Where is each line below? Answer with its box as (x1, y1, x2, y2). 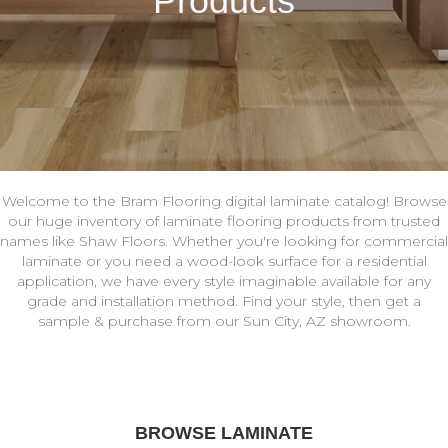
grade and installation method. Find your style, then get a (27, 292, 421, 311)
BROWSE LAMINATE (135, 423, 313, 444)
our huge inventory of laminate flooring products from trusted (8, 212, 440, 231)
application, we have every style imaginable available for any (17, 272, 431, 291)
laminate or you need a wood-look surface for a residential (21, 252, 427, 271)
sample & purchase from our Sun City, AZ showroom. (37, 312, 411, 331)
